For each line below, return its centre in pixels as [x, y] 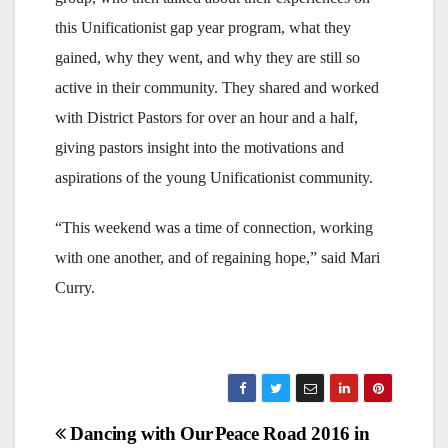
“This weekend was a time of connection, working [214, 227]
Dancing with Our [139, 433]
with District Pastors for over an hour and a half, [206, 117]
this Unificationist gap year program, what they [203, 27]
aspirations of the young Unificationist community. [214, 177]
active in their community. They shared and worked [217, 87]
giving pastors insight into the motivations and [199, 147]
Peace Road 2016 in [292, 433]
